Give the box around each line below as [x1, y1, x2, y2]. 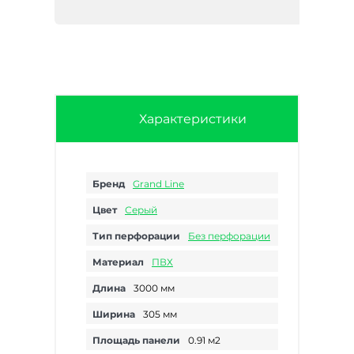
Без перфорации [188, 230, 270, 242]
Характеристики [139, 111, 247, 126]
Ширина [92, 308, 135, 320]
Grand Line [133, 178, 184, 190]
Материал [92, 256, 144, 268]
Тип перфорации [92, 230, 180, 242]
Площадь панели [92, 334, 180, 346]
